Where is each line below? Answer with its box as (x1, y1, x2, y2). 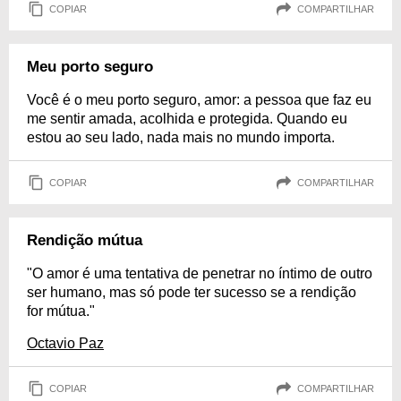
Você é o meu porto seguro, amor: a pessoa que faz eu (27, 92, 371, 107)
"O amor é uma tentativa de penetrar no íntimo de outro (27, 266, 372, 281)
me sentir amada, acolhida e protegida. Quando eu (27, 111, 347, 126)
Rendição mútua (27, 232, 142, 249)
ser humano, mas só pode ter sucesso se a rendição (27, 285, 356, 300)
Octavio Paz (27, 336, 104, 351)
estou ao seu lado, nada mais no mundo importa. (27, 130, 335, 145)
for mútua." (27, 303, 95, 319)
